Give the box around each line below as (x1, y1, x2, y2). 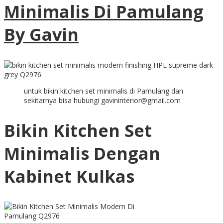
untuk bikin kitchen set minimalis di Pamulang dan (24, 86, 183, 96)
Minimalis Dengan (4, 141, 160, 165)
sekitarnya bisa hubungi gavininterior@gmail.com (24, 95, 181, 105)
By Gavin (4, 23, 79, 46)
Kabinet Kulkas (4, 164, 134, 188)
